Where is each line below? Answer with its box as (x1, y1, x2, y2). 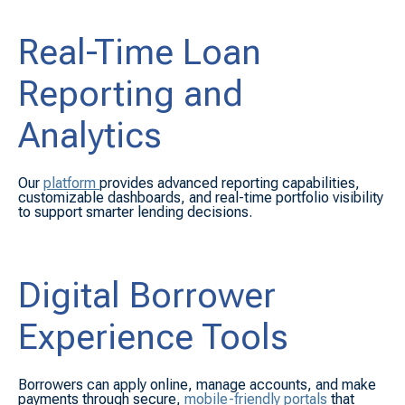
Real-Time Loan (18, 31, 261, 73)
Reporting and (18, 72, 243, 115)
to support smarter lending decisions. (18, 203, 252, 221)
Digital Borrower (18, 274, 276, 316)
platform (43, 174, 96, 193)
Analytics (18, 114, 162, 156)
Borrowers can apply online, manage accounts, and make (18, 376, 376, 394)
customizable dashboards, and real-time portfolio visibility (18, 189, 383, 207)
